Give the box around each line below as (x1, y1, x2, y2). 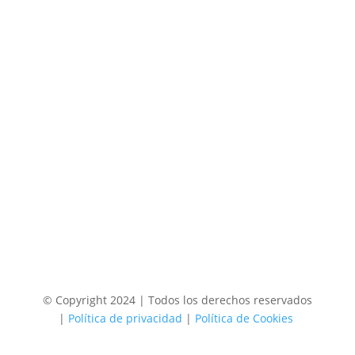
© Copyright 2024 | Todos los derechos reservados (42, 292, 312, 307)
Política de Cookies (194, 310, 293, 326)
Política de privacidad (67, 310, 182, 326)
